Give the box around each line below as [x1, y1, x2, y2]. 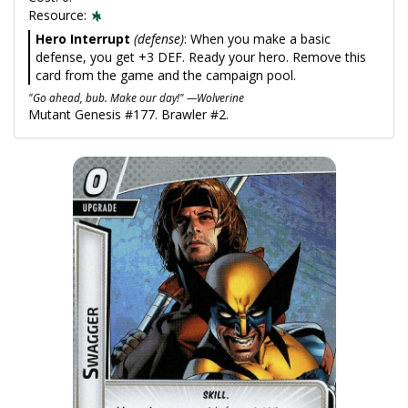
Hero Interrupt [36, 30, 130, 47]
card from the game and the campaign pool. [36, 66, 296, 84]
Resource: [28, 6, 90, 24]
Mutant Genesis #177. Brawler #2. [28, 106, 229, 123]
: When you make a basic [184, 30, 331, 47]
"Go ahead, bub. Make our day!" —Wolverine [28, 90, 244, 105]
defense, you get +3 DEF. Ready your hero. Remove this [36, 48, 366, 66]
